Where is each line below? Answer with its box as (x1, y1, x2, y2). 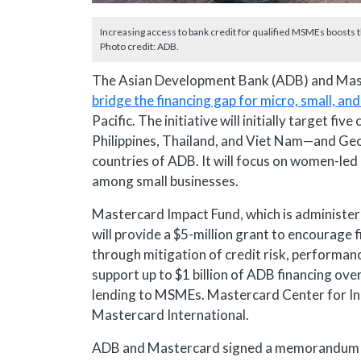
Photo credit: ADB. (100, 40, 179, 53)
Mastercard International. (92, 306, 249, 324)
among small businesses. (92, 172, 239, 190)
